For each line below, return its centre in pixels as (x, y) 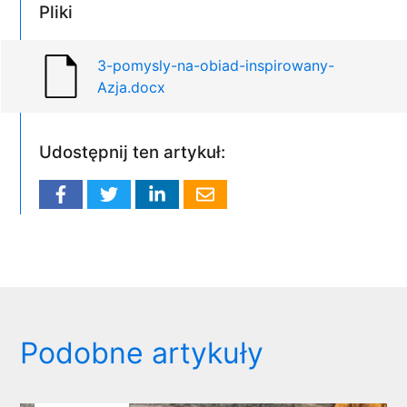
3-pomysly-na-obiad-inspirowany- (216, 66)
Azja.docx (132, 88)
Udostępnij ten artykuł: (133, 153)
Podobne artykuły (142, 352)
